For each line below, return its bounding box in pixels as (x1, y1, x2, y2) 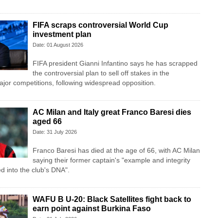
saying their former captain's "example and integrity (32, 156, 190, 164)
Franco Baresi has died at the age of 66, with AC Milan (32, 146, 200, 155)
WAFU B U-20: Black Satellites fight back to (32, 195, 191, 204)
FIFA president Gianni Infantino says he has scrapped (32, 59, 198, 68)
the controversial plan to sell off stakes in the (32, 69, 169, 77)
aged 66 (32, 117, 62, 126)
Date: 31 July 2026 (32, 129, 77, 135)
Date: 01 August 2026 (32, 42, 83, 48)
